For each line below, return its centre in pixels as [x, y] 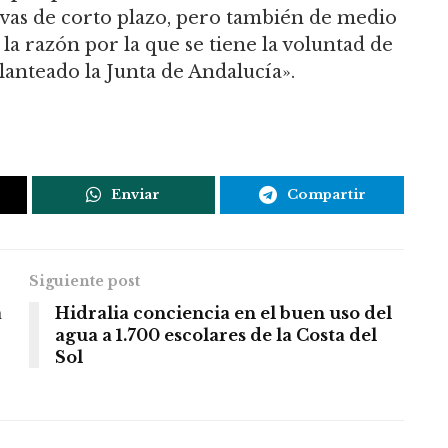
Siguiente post [84, 281]
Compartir [326, 195]
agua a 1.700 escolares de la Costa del [216, 335]
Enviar [136, 195]
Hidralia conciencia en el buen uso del [223, 313]
